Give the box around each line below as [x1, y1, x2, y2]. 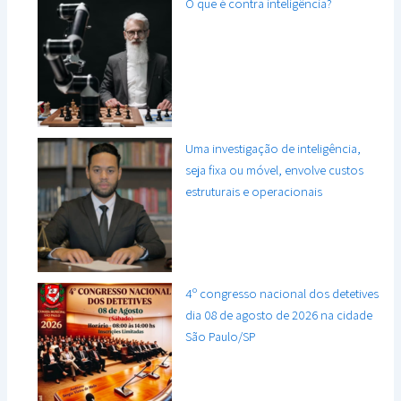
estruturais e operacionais [185, 183, 323, 200]
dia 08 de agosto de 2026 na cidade [185, 306, 373, 324]
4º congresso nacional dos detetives [185, 285, 380, 303]
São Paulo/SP [185, 328, 257, 346]
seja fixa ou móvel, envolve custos [185, 161, 364, 179]
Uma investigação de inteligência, [185, 140, 362, 158]
